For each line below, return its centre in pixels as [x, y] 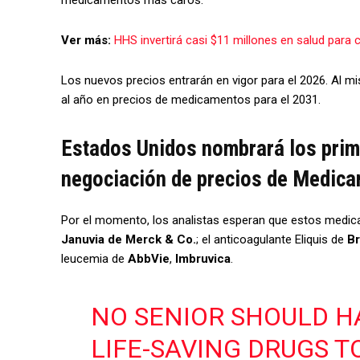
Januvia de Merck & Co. [129, 239]
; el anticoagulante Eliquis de [272, 239]
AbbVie [149, 258]
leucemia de [94, 258]
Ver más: [88, 40]
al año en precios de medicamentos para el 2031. [191, 99]
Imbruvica [203, 258]
